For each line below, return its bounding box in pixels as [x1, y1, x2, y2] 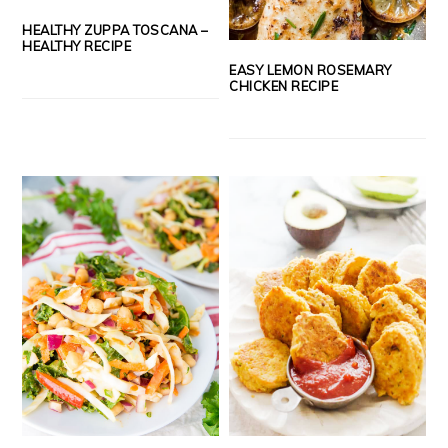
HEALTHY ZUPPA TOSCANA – [22, 22, 208, 39]
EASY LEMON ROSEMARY [229, 62, 392, 79]
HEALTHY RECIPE [22, 38, 132, 55]
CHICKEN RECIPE [229, 78, 339, 95]
